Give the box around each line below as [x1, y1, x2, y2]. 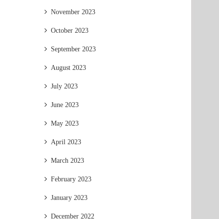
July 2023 [51, 83, 78, 90]
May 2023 [51, 120, 79, 127]
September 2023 [51, 45, 96, 53]
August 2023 [51, 64, 86, 71]
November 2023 [51, 8, 95, 16]
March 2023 [51, 157, 84, 164]
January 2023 [51, 194, 88, 201]
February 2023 [51, 175, 91, 183]
